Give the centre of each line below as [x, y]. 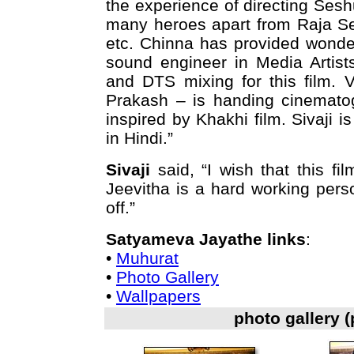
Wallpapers [158, 296]
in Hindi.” [139, 138]
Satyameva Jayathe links [206, 239]
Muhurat [147, 258]
